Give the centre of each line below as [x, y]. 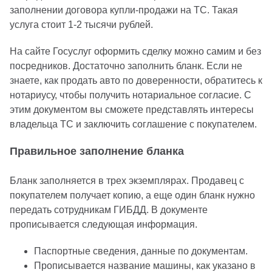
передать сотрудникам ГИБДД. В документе [109, 209]
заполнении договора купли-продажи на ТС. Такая [124, 10]
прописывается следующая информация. [104, 224]
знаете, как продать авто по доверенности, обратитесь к [136, 80]
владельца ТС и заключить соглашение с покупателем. [133, 124]
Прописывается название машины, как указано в [145, 265]
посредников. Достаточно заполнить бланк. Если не [126, 66]
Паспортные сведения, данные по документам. [141, 251]
